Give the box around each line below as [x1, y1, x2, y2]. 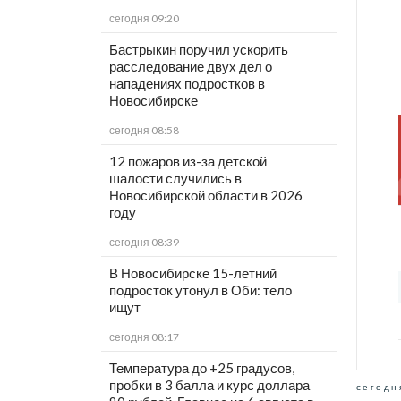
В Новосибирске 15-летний [108, 265, 277, 282]
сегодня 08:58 [108, 124, 179, 138]
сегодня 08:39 [108, 235, 179, 250]
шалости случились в [108, 170, 242, 187]
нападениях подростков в [108, 75, 265, 92]
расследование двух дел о [108, 58, 272, 75]
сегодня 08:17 [108, 330, 179, 345]
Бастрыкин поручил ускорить [108, 41, 288, 58]
